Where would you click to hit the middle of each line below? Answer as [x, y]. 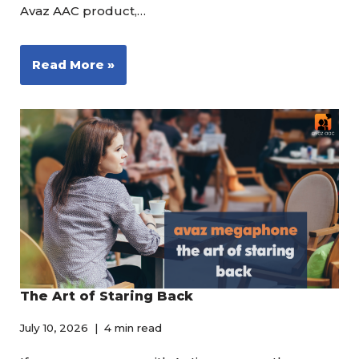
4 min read [133, 327]
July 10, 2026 [54, 327]
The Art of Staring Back [107, 296]
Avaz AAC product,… [85, 11]
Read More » [73, 65]
